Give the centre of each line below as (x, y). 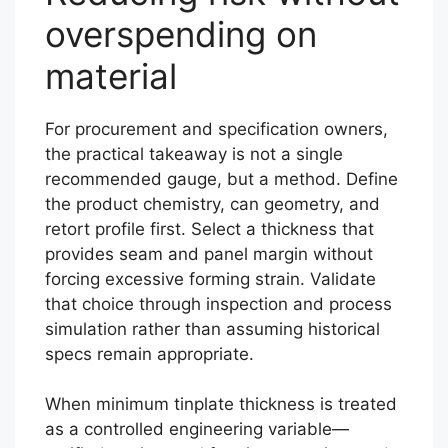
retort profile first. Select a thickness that (209, 228)
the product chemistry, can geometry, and (212, 203)
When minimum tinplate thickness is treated (221, 404)
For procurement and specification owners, (216, 128)
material (111, 75)
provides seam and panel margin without (209, 253)
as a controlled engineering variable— (197, 429)
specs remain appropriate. (149, 353)
